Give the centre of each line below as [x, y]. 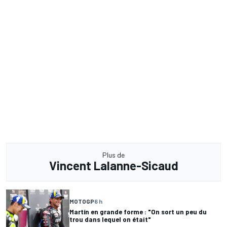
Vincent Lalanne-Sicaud [113, 165]
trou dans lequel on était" [110, 219]
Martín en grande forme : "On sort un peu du [138, 212]
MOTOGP [82, 201]
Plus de [113, 155]
